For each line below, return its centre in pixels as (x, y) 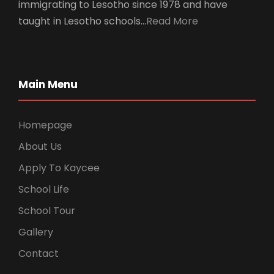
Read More (172, 21)
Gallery (36, 232)
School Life (44, 190)
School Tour (47, 211)
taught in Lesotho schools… (82, 21)
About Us (40, 147)
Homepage (45, 125)
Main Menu (48, 85)
